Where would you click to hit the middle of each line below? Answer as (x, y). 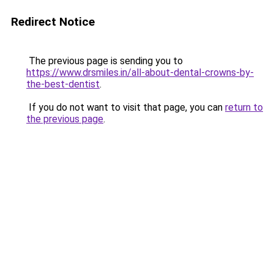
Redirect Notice (53, 22)
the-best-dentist (63, 84)
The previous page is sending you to (105, 61)
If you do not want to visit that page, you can (126, 107)
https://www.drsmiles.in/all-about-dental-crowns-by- (140, 72)
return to (244, 107)
